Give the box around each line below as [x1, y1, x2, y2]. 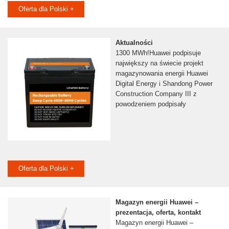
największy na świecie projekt [115, 59, 203, 67]
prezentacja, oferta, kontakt [115, 209, 201, 217]
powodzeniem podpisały [115, 100, 186, 108]
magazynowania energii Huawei [115, 70, 208, 78]
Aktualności [115, 39, 153, 47]
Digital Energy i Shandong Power [115, 80, 213, 88]
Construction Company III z [115, 90, 197, 98]
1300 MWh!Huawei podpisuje [115, 49, 201, 57]
